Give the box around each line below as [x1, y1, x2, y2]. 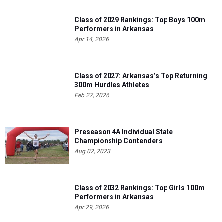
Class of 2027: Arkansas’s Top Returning [74, 72, 207, 80]
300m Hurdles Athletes [74, 81, 149, 89]
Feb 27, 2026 [74, 92, 109, 99]
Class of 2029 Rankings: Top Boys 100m [74, 16, 205, 24]
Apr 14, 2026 [74, 36, 109, 43]
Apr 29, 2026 [74, 204, 109, 211]
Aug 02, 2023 [74, 148, 110, 155]
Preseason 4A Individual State [74, 128, 173, 136]
